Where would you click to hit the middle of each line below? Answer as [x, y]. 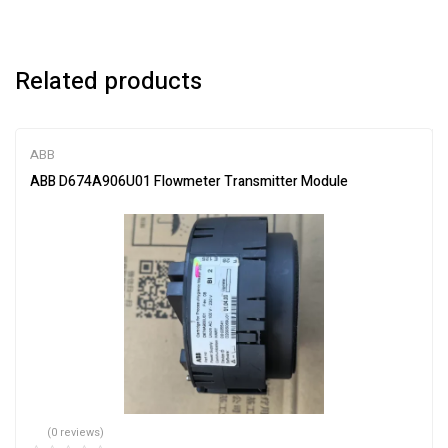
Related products [108, 81]
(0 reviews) [76, 432]
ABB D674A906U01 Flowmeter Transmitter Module [189, 181]
